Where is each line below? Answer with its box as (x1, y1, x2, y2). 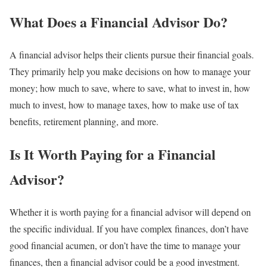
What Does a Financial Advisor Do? (10, 11, 228, 33)
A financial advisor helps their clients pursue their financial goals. (10, 48, 254, 61)
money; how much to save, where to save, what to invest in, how (10, 81, 250, 94)
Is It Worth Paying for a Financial (10, 143, 216, 164)
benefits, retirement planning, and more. (10, 114, 159, 128)
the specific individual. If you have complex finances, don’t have (10, 222, 249, 235)
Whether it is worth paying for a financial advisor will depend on (10, 205, 251, 218)
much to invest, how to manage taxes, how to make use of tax (10, 98, 239, 111)
